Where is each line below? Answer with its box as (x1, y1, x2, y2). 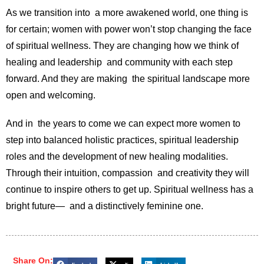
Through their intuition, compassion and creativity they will (6, 168, 249, 179)
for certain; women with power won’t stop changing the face (6, 24, 252, 35)
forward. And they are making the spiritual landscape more (6, 74, 250, 84)
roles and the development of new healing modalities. (6, 151, 228, 162)
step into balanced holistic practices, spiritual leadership (6, 135, 239, 146)
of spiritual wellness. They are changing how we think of (6, 41, 239, 51)
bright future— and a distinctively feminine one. (6, 201, 203, 212)
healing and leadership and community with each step (6, 57, 233, 68)
